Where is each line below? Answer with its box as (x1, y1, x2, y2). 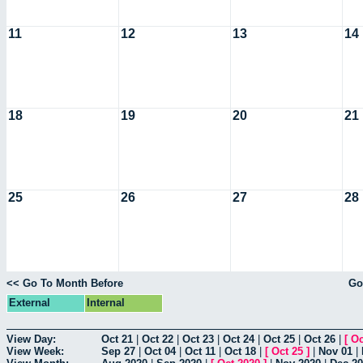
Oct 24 (223, 332, 254, 345)
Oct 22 (142, 332, 173, 345)
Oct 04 (144, 344, 176, 357)
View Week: (6, 344, 64, 357)
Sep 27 (101, 344, 135, 357)
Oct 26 (304, 332, 335, 345)
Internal (87, 297, 125, 310)
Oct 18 (224, 344, 256, 357)
